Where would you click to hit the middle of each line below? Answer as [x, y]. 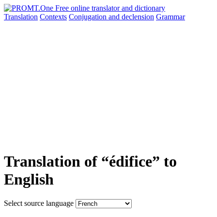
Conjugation [89, 17]
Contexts [53, 17]
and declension [131, 17]
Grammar [170, 17]
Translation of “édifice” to [90, 162]
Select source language [39, 203]
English [29, 179]
